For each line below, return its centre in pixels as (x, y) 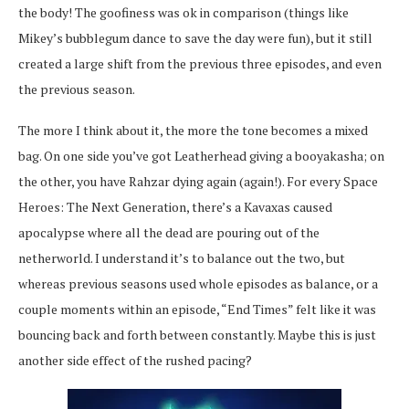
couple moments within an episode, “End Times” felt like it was (197, 309)
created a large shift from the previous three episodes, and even (200, 63)
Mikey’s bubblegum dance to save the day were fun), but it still (195, 37)
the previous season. (77, 89)
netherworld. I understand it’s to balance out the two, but (182, 257)
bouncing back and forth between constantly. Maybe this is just (197, 334)
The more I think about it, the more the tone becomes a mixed (193, 130)
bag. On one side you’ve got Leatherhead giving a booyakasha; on (201, 155)
